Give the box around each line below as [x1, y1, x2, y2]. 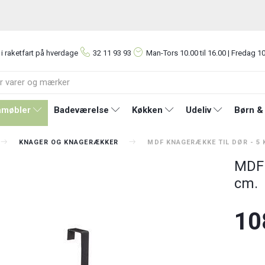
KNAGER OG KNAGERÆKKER [19, 138, 119, 146]
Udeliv [186, 104, 211, 115]
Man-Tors [146, 49, 180, 57]
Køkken [132, 104, 163, 115]
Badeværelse [54, 104, 109, 115]
